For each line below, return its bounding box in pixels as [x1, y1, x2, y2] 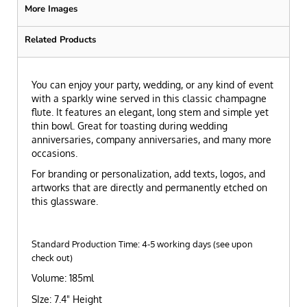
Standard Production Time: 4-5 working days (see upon [32, 238, 254, 249]
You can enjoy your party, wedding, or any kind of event [32, 78, 274, 90]
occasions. [32, 147, 78, 159]
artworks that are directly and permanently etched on [32, 182, 268, 194]
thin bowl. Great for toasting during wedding [32, 119, 228, 132]
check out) [32, 251, 73, 263]
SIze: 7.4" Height [32, 293, 103, 306]
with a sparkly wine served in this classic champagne [32, 92, 267, 104]
